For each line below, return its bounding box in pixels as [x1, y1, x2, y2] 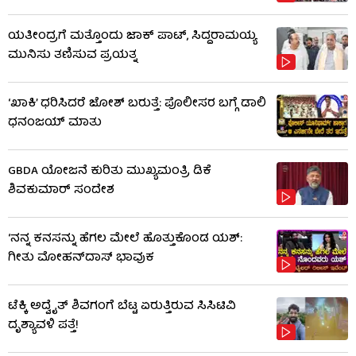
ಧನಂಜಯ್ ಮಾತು [8, 112, 102, 133]
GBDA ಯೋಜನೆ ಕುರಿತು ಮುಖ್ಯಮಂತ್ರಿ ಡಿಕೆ [8, 161, 211, 182]
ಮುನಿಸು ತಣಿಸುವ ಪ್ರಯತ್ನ [8, 44, 137, 66]
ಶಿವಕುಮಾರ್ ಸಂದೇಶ [8, 180, 114, 201]
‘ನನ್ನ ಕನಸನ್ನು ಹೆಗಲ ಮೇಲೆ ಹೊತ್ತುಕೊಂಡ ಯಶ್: [8, 228, 242, 250]
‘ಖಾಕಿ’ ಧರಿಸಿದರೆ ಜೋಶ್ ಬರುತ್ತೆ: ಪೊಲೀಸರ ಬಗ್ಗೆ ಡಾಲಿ [8, 93, 266, 114]
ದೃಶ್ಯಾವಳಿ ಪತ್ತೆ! [8, 315, 79, 336]
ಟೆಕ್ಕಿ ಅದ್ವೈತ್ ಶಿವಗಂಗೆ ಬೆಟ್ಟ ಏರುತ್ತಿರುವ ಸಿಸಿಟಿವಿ [8, 296, 236, 317]
